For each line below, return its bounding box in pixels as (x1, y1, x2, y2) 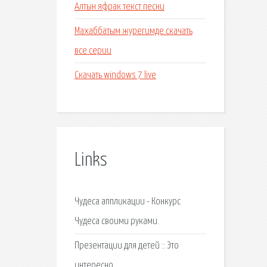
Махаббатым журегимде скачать (74, 26, 193, 36)
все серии (74, 45, 111, 56)
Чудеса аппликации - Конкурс (74, 196, 181, 207)
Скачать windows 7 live (74, 70, 156, 80)
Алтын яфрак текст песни (74, 1, 164, 12)
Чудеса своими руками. (74, 216, 159, 226)
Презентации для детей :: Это (74, 241, 179, 252)
